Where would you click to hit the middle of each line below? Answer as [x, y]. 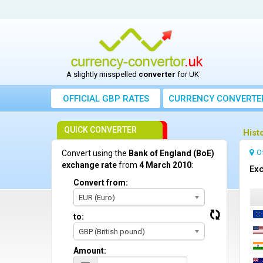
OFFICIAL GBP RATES [106, 99]
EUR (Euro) [97, 198]
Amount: [90, 251]
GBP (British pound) [112, 232]
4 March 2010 [165, 165]
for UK [187, 74]
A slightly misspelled [102, 74]
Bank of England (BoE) [171, 153]
